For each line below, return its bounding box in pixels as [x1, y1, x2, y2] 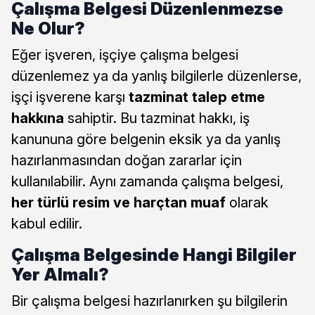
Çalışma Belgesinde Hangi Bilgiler [11, 244, 297, 265]
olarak [226, 193, 269, 211]
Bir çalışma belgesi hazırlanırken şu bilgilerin [11, 292, 288, 309]
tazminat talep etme [129, 88, 265, 105]
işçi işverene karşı [11, 88, 129, 105]
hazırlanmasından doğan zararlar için [11, 151, 242, 169]
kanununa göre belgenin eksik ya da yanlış [11, 130, 281, 148]
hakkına [11, 109, 64, 127]
